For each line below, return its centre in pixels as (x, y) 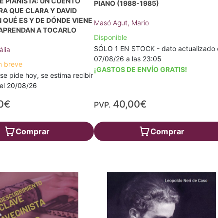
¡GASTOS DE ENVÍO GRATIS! (141, 69)
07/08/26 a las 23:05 (128, 58)
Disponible (111, 37)
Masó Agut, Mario (122, 22)
